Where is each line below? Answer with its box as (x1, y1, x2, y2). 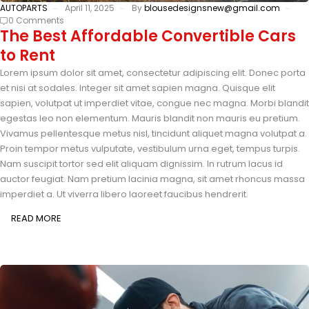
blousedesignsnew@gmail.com (144, 2, 280, 14)
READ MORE (11, 212, 61, 226)
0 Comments (8, 14, 64, 27)
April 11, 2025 (65, 2, 114, 14)
